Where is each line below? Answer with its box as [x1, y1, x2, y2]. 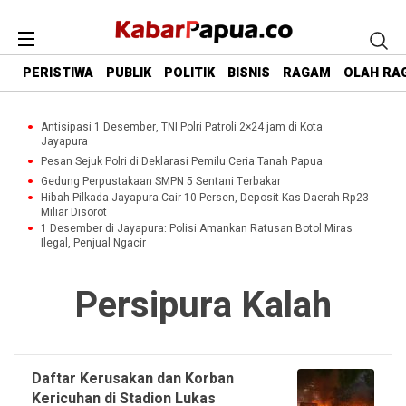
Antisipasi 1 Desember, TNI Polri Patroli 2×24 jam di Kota [41, 119, 323, 135]
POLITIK [164, 63, 215, 83]
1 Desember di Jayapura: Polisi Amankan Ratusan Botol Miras [41, 220, 353, 237]
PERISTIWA [23, 63, 93, 83]
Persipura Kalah [74, 279, 332, 333]
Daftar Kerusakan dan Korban [32, 368, 234, 390]
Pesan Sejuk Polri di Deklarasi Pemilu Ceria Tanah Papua [41, 153, 323, 169]
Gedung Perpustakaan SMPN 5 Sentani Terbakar [41, 173, 281, 189]
